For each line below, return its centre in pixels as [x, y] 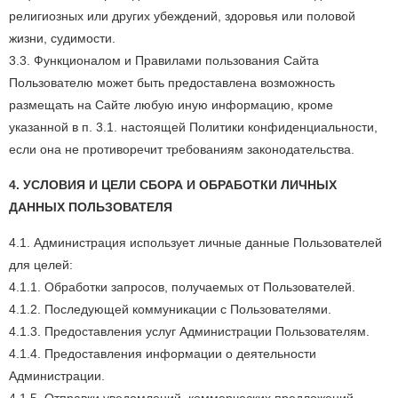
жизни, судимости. [62, 38]
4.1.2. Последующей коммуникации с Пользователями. [170, 309]
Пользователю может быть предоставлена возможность [172, 83]
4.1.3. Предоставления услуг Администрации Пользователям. [189, 331]
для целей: [41, 265]
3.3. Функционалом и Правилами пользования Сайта [164, 60]
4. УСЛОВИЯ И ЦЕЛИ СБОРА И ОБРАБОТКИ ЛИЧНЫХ [173, 185]
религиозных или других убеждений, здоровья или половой [182, 16]
